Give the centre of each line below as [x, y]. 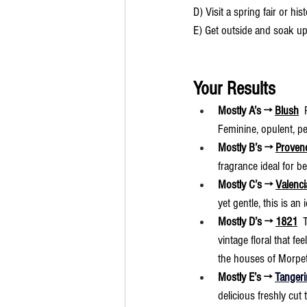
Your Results [234, 88]
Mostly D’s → [247, 221]
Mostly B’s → [247, 147]
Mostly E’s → [246, 277]
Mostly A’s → [246, 110]
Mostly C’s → [247, 184]
